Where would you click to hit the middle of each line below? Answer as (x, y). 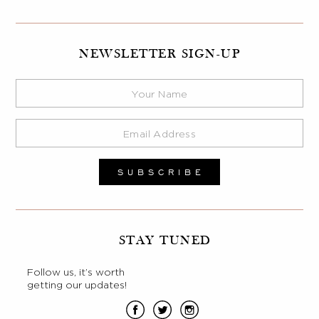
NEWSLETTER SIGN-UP (159, 55)
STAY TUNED (165, 241)
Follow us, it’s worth (75, 272)
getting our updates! (77, 285)
